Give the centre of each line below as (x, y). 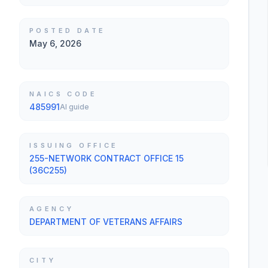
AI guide (74, 107)
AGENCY (52, 209)
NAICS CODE (63, 94)
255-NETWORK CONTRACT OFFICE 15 (106, 158)
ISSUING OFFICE (74, 145)
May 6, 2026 (55, 43)
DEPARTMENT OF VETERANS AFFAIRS (106, 222)
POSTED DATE (68, 31)
